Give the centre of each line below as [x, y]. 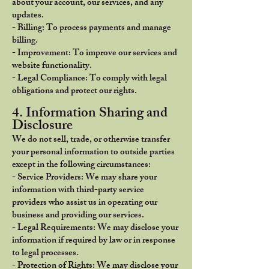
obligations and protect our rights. [74, 92]
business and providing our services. [78, 216]
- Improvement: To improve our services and [95, 54]
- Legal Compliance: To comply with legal [89, 79]
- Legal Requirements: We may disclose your [95, 228]
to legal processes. [45, 254]
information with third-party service [78, 191]
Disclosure [42, 127]
